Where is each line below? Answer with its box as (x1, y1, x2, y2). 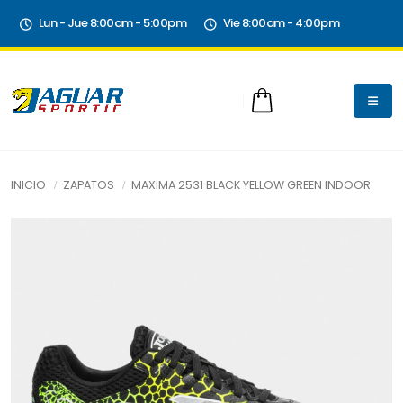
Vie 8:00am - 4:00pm (222, 14, 339, 31)
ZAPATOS (63, 177, 114, 193)
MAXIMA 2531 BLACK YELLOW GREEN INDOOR (131, 177, 371, 193)
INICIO (11, 177, 46, 193)
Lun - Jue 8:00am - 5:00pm (38, 14, 186, 31)
